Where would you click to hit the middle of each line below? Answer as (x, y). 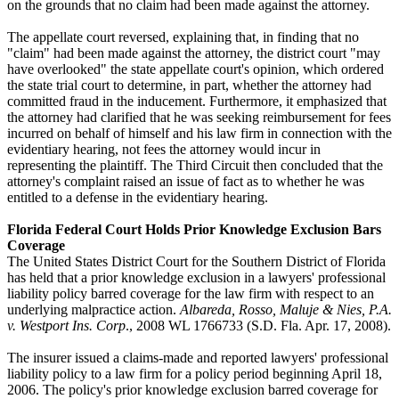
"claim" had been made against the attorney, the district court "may (194, 53)
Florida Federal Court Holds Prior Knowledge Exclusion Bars (194, 229)
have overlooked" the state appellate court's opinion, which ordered (195, 69)
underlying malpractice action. (94, 309)
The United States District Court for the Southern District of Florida (196, 261)
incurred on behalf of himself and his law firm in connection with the (199, 133)
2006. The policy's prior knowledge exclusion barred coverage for (192, 389)
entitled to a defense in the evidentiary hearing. (138, 197)
